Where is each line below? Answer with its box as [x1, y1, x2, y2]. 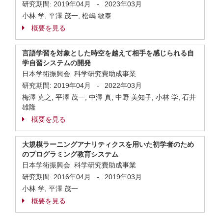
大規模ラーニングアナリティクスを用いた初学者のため [22, 140, 194, 148]
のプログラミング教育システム [22, 150, 118, 158]
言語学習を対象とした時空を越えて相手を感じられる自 [22, 49, 194, 57]
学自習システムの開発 [22, 59, 91, 67]
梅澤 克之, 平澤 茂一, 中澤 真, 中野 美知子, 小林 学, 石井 [22, 93, 196, 101]
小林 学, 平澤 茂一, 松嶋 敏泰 [22, 12, 111, 20]
